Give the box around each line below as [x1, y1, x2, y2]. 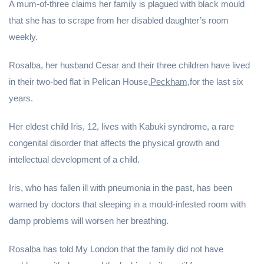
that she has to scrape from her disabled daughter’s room [9, 15, 229, 25]
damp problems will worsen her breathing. [9, 216, 169, 226]
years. [9, 93, 33, 103]
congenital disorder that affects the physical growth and [9, 138, 219, 148]
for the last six [190, 77, 243, 87]
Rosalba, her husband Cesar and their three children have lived [9, 60, 250, 70]
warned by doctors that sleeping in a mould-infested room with [9, 199, 246, 209]
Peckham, [150, 77, 190, 87]
